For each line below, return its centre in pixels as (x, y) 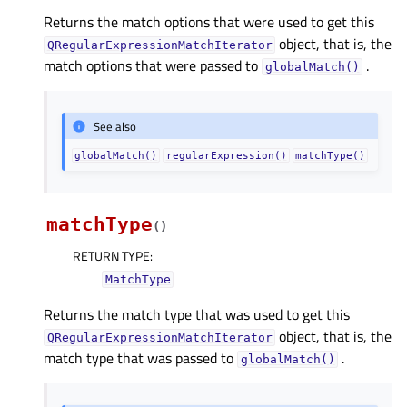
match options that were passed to (153, 66)
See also (115, 126)
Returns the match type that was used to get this (197, 314)
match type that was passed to (140, 357)
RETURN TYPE (111, 255)
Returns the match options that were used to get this (209, 22)
